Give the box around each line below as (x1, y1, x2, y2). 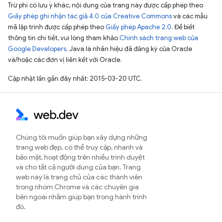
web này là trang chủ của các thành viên (16, 172, 142, 181)
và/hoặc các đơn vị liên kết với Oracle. (8, 55, 122, 64)
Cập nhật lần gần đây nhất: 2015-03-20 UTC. (8, 74, 142, 83)
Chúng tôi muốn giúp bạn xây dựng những (16, 133, 147, 142)
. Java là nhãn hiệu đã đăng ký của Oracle (66, 44, 192, 53)
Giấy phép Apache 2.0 (106, 22, 171, 31)
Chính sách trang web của (119, 33, 198, 42)
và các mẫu (172, 11, 208, 20)
